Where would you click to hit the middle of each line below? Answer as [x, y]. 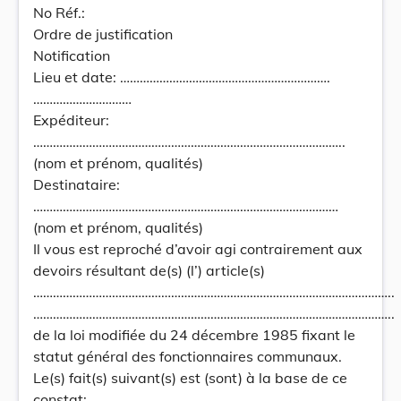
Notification [72, 55]
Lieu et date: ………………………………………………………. [182, 77]
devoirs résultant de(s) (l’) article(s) [149, 270]
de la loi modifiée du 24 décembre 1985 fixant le [194, 335]
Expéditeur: [71, 120]
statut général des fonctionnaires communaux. [188, 356]
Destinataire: [77, 184]
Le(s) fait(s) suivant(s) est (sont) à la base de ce [190, 378]
